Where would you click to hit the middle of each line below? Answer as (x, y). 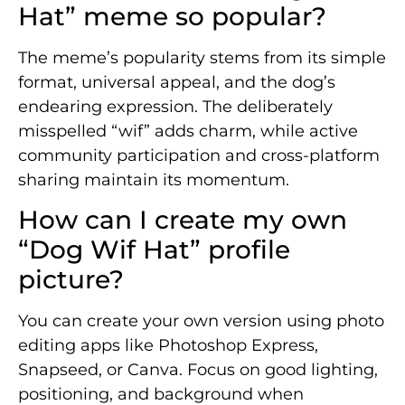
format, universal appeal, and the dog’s (177, 82)
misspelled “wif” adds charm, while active (188, 131)
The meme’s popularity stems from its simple (202, 57)
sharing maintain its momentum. (154, 179)
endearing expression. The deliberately (175, 106)
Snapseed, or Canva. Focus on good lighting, (198, 370)
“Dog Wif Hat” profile (154, 250)
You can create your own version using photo (201, 321)
